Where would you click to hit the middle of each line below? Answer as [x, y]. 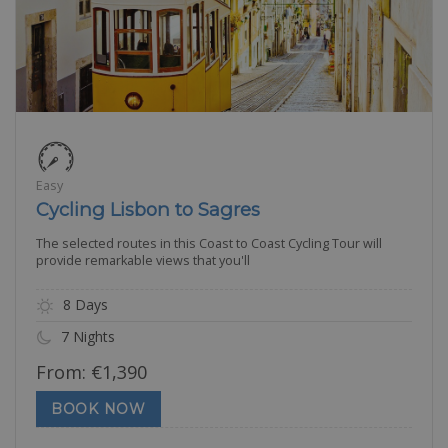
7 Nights [86, 336]
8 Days [83, 304]
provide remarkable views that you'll [143, 260]
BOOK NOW [98, 409]
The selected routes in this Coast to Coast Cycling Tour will [209, 243]
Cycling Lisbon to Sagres [148, 209]
